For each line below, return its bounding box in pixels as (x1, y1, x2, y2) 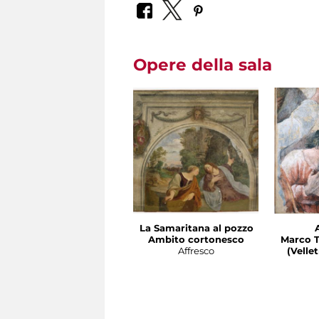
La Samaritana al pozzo (139, 222, 253, 234)
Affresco (178, 245, 214, 257)
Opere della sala (133, 55, 272, 75)
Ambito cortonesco (148, 234, 244, 246)
